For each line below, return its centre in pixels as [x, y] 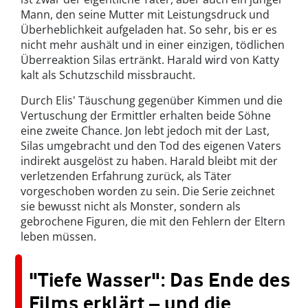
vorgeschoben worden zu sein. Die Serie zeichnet [148, 191]
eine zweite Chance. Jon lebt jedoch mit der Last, [145, 130]
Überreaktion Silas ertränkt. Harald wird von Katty [150, 59]
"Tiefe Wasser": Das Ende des [160, 279]
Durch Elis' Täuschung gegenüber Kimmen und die [152, 100]
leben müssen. [58, 236]
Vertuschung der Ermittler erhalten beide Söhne [146, 115]
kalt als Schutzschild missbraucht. [108, 75]
